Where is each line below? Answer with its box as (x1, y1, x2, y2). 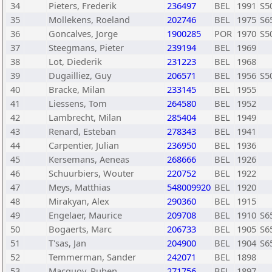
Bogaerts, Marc (49, 223, 112, 235)
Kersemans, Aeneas (49, 153, 129, 165)
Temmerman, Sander (49, 251, 136, 263)
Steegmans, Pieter (49, 41, 124, 53)
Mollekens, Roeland (49, 13, 130, 25)
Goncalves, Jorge (49, 27, 118, 39)
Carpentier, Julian (49, 139, 119, 151)
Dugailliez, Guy (49, 69, 111, 81)
